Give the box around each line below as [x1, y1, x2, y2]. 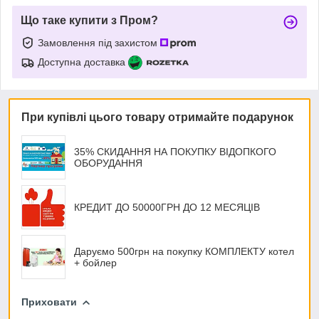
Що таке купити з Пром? [21, 14, 158, 26]
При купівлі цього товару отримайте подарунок [21, 110, 293, 123]
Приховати [21, 296, 77, 308]
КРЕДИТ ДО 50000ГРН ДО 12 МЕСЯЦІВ [74, 201, 260, 213]
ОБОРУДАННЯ [74, 157, 142, 169]
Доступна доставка [38, 56, 125, 68]
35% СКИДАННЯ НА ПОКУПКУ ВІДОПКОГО [74, 145, 276, 157]
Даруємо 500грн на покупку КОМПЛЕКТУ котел [74, 245, 294, 257]
